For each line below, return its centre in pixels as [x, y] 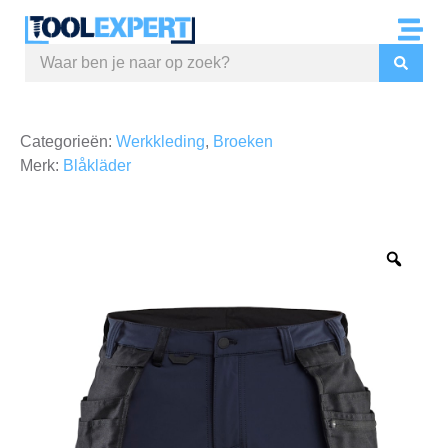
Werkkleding [160, 141]
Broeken [243, 141]
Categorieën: [68, 141]
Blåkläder [97, 165]
